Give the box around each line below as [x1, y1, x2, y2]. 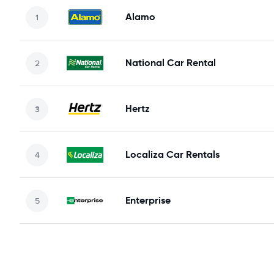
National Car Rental [125, 56, 216, 69]
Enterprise [125, 194, 171, 207]
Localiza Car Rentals [125, 148, 220, 161]
